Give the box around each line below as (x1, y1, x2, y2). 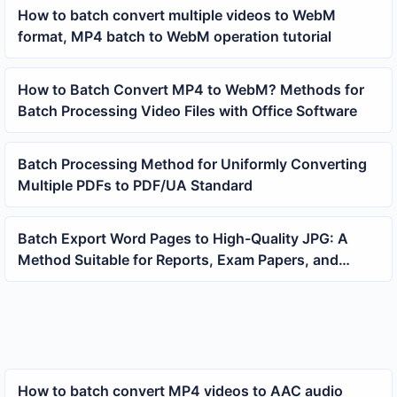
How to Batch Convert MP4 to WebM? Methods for (17, 80, 364, 98)
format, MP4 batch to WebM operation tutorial (17, 27, 331, 45)
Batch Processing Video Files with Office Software (17, 101, 357, 120)
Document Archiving (17, 271, 158, 290)
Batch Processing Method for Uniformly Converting (17, 154, 367, 173)
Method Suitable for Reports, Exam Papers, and (17, 250, 339, 269)
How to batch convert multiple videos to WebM (17, 5, 336, 24)
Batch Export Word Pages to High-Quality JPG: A (17, 229, 348, 247)
